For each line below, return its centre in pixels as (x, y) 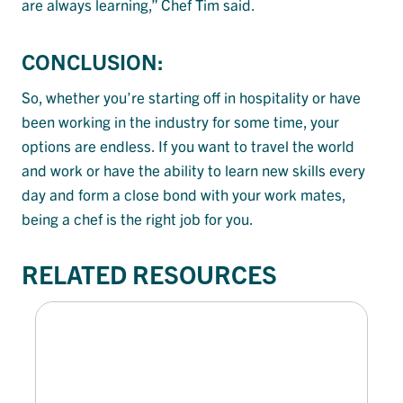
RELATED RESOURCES (149, 274)
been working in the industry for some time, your (180, 121)
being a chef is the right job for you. (138, 219)
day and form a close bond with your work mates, (184, 194)
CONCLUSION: (93, 62)
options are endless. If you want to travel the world (188, 146)
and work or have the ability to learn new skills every (193, 170)
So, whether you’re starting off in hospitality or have (191, 97)
